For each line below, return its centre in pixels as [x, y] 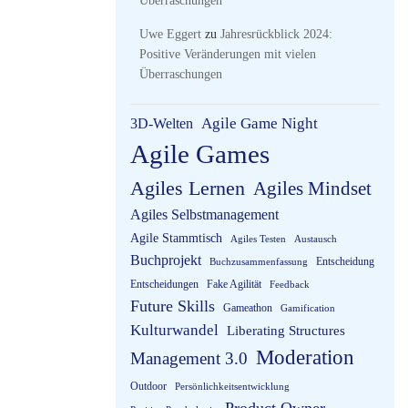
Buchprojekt [166, 260]
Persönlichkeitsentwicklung [232, 387]
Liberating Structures [286, 331]
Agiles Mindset [312, 189]
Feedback [290, 285]
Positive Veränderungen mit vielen [228, 54]
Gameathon [248, 308]
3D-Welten [162, 123]
